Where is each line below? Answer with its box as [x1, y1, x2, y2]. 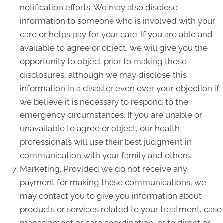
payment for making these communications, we [20, 177, 206, 187]
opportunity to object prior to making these [20, 56, 187, 66]
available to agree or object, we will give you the [20, 43, 208, 53]
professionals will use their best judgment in [20, 137, 192, 147]
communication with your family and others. [20, 150, 191, 160]
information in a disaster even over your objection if [20, 83, 219, 93]
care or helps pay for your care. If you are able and [20, 29, 213, 39]
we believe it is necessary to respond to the [20, 97, 188, 107]
